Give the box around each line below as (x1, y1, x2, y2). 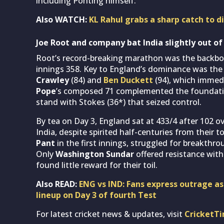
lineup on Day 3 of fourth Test (36, 189, 156, 200)
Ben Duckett (103, 74, 153, 85)
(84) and (69, 74, 103, 85)
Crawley (36, 74, 69, 85)
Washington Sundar (55, 148, 134, 159)
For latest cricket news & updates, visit (36, 208, 184, 219)
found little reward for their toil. (36, 159, 157, 170)
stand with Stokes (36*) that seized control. (36, 96, 201, 107)
